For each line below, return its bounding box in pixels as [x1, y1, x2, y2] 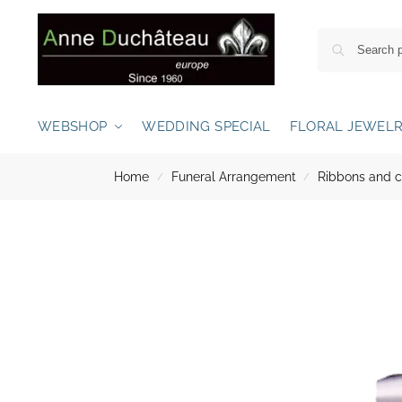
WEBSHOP [37, 118, 108, 135]
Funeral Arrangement [170, 170, 296, 184]
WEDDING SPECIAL [142, 118, 271, 135]
